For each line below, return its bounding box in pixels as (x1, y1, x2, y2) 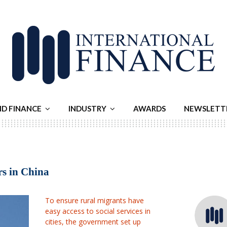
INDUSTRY (68, 104, 106, 113)
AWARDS (133, 104, 166, 113)
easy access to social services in (45, 206, 151, 216)
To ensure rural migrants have (45, 196, 144, 205)
